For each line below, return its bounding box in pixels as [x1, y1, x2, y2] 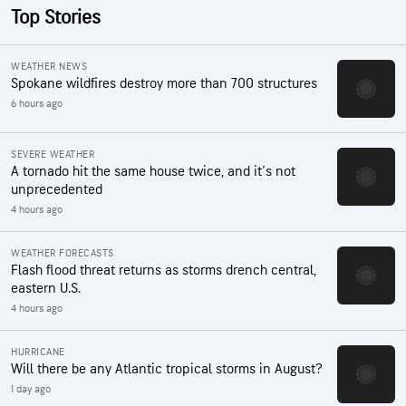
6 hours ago [11, 96, 63, 111]
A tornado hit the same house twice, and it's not [11, 162, 295, 180]
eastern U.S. [11, 279, 81, 297]
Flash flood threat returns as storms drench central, [11, 261, 316, 279]
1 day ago [11, 382, 51, 396]
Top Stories [11, 5, 101, 30]
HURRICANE [11, 344, 65, 359]
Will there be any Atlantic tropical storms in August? [11, 360, 323, 378]
